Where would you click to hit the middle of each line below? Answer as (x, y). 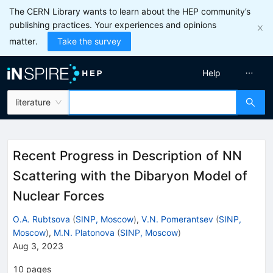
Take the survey (89, 41)
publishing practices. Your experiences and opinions (113, 25)
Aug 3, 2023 (38, 246)
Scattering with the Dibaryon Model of (130, 176)
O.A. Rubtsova (41, 219)
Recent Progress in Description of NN (127, 156)
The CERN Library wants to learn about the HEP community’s (130, 11)
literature (33, 102)
